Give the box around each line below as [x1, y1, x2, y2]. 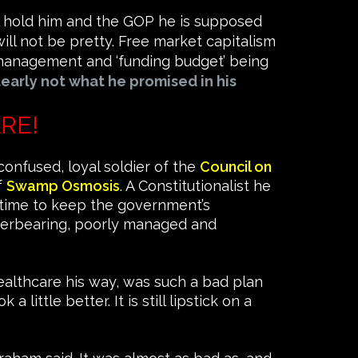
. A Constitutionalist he [120, 177, 271, 195]
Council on [200, 158, 272, 176]
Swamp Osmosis [6, 177, 120, 195]
